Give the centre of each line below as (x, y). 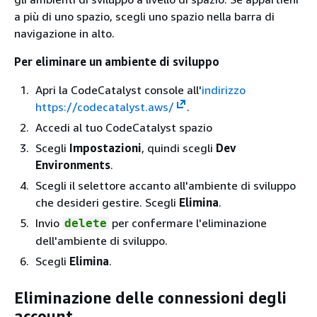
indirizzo (224, 90)
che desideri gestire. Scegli (107, 202)
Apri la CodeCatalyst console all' (119, 90)
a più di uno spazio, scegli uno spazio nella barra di (144, 16)
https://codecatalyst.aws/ (105, 106)
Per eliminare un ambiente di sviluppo (117, 61)
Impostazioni (105, 148)
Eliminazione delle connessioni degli (150, 298)
